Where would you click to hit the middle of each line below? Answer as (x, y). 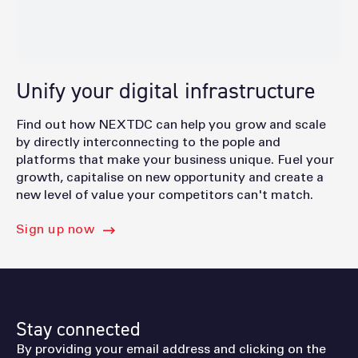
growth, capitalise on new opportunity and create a (170, 178)
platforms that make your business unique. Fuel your (175, 160)
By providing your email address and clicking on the (171, 350)
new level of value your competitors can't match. (165, 195)
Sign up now (56, 230)
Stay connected (78, 330)
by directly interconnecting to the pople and (148, 143)
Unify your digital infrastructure (166, 90)
